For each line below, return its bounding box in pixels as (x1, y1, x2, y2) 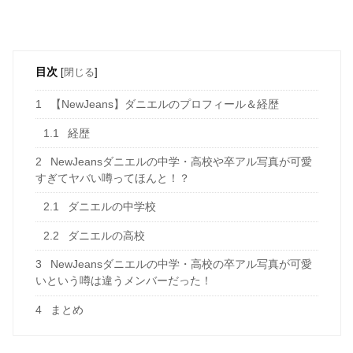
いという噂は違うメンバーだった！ (35, 274, 212, 288)
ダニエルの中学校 (64, 200, 156, 214)
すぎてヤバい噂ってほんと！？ (35, 172, 190, 185)
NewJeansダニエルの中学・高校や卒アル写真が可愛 (46, 155, 312, 169)
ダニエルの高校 (64, 229, 145, 242)
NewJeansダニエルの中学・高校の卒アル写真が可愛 (46, 258, 312, 271)
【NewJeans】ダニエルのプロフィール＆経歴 (46, 98, 279, 111)
